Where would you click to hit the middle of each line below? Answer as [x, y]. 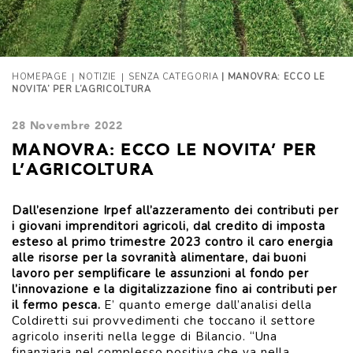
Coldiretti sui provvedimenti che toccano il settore [164, 321]
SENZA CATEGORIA [173, 77]
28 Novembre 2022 [67, 125]
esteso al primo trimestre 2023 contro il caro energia [173, 242]
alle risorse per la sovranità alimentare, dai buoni [159, 258]
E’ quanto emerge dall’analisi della [206, 305]
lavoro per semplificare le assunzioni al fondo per [160, 273]
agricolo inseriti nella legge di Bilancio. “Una [145, 336]
